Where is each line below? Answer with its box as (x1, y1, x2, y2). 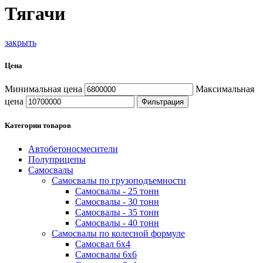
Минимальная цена (5, 84, 82, 95)
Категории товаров (5, 121, 71, 130)
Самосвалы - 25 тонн (75, 186, 159, 196)
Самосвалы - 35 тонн (75, 207, 159, 217)
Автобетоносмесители (28, 143, 118, 154)
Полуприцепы (28, 154, 86, 164)
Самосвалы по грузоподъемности (52, 175, 186, 186)
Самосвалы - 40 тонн (75, 217, 159, 228)
